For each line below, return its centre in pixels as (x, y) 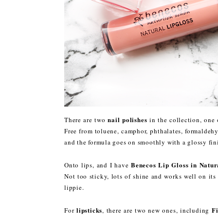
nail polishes (127, 119)
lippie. (74, 187)
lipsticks (90, 210)
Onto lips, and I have (98, 165)
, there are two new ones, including (157, 210)
